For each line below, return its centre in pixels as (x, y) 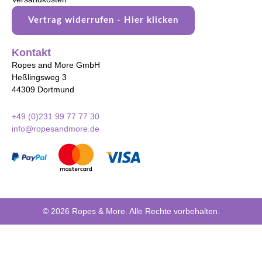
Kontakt (31, 53)
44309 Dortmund (43, 90)
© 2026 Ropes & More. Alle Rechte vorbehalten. (131, 211)
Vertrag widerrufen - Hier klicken (103, 20)
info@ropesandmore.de (56, 128)
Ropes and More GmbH (56, 65)
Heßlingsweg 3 (39, 77)
